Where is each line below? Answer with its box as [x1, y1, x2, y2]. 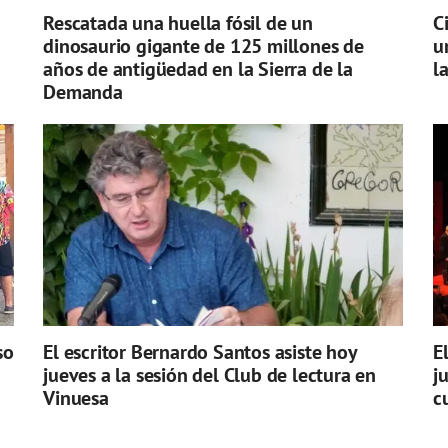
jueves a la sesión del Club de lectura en [43, 362, 377, 389]
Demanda [43, 79, 123, 106]
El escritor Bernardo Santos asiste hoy [43, 339, 357, 366]
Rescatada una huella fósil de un [43, 10, 313, 37]
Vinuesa [43, 385, 109, 412]
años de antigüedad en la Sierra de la [43, 56, 353, 83]
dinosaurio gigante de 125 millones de [43, 33, 364, 60]
